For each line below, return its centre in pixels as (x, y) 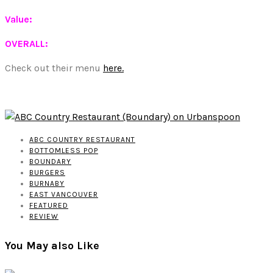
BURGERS (47, 173)
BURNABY (47, 184)
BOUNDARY (50, 162)
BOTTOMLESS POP (64, 151)
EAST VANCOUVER (64, 195)
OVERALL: (28, 44)
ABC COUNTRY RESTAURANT (82, 140)
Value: (20, 19)
